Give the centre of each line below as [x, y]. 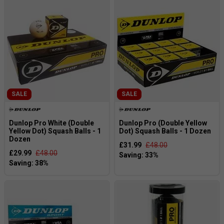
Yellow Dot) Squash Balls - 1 [55, 131]
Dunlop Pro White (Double [51, 123]
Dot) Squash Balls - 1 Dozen [165, 131]
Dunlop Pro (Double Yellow [163, 123]
